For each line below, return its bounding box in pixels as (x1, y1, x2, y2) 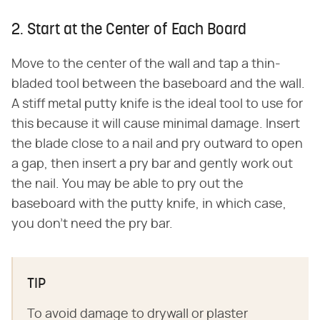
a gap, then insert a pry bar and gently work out (11, 157, 293, 171)
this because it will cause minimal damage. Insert (11, 117, 300, 131)
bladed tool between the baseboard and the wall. (11, 77, 305, 91)
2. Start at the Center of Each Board (11, 21, 246, 39)
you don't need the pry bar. (11, 217, 173, 231)
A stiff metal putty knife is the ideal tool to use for (11, 97, 303, 111)
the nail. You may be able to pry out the (11, 177, 244, 191)
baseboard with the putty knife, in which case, (11, 197, 286, 211)
